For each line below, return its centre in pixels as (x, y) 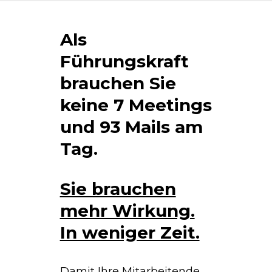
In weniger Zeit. (130, 232)
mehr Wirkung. (127, 210)
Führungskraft (124, 61)
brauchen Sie (118, 83)
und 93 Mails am (131, 127)
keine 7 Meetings (136, 105)
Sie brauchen (118, 189)
